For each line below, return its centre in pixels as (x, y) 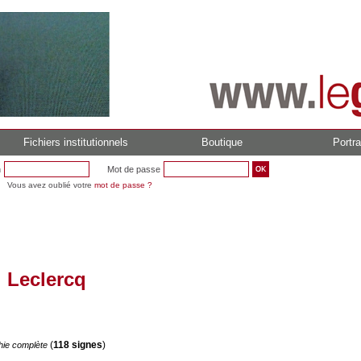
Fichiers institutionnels (76, 142)
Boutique (222, 142)
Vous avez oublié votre (51, 185)
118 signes (78, 345)
